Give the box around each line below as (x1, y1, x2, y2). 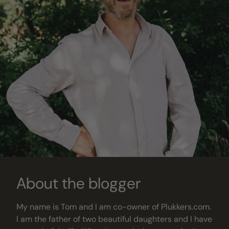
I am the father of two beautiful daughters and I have (16, 214, 212, 225)
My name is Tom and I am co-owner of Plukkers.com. (16, 201, 211, 213)
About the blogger (16, 173, 141, 194)
